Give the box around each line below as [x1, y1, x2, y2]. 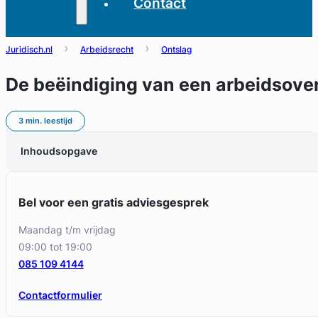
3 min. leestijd [18, 115, 72, 126]
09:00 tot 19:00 [18, 240, 92, 253]
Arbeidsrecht [80, 44, 133, 55]
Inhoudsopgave [20, 145, 97, 158]
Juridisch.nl [6, 44, 53, 55]
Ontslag [161, 44, 192, 55]
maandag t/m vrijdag [26, 223, 116, 236]
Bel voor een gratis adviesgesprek [18, 195, 209, 209]
